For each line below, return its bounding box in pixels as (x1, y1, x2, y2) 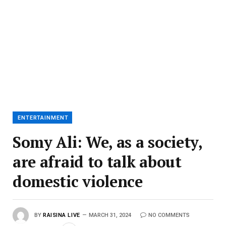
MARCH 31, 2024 (88, 211, 131, 218)
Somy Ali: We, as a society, (13, 132, 202, 152)
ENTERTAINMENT (18, 115, 69, 121)
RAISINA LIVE (43, 211, 80, 218)
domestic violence (13, 171, 143, 192)
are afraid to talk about (13, 151, 182, 172)
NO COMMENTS (148, 211, 190, 218)
